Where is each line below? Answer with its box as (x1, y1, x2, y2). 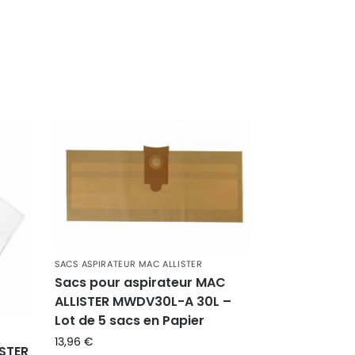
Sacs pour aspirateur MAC (55, 273, 227, 292)
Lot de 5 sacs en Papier (55, 311, 205, 330)
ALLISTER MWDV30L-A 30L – (55, 292, 232, 311)
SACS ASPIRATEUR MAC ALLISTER (55, 257, 203, 270)
